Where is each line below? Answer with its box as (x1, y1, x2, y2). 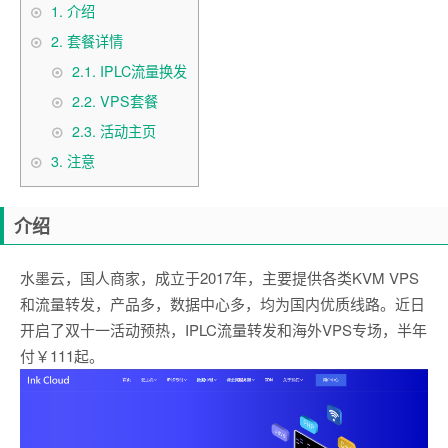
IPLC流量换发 (96, 61, 188, 82)
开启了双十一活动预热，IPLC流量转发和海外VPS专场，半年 (20, 318, 427, 340)
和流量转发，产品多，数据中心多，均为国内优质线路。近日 (20, 292, 425, 314)
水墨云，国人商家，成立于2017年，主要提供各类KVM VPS (20, 266, 419, 288)
